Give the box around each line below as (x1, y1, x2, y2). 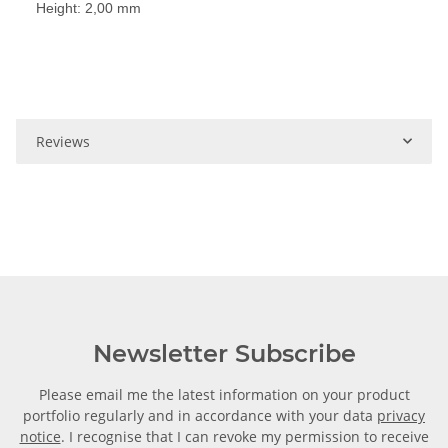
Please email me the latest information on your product (38, 384, 410, 404)
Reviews (36, 131, 90, 151)
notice (19, 426, 61, 446)
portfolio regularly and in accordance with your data (23, 405, 377, 425)
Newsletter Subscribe (92, 338, 356, 368)
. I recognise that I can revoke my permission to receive (60, 426, 429, 446)
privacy (377, 405, 425, 425)
